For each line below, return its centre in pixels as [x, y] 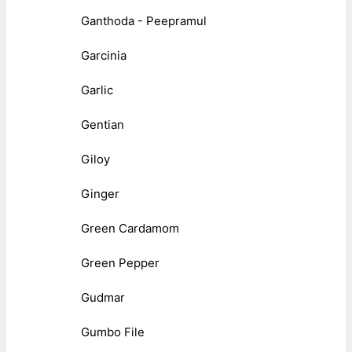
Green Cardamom [130, 228]
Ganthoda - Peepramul [144, 20]
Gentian [103, 124]
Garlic [97, 90]
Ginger [100, 193]
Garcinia [104, 55]
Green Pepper [120, 262]
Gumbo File [113, 332]
